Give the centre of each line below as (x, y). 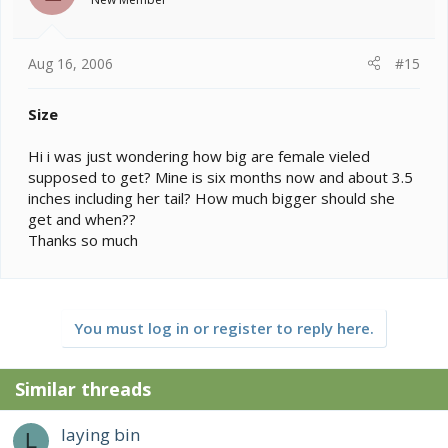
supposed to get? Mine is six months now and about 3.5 (220, 176)
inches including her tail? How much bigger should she (211, 197)
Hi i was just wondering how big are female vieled (199, 155)
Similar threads (83, 388)
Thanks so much (83, 239)
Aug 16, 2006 (70, 63)
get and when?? (82, 218)
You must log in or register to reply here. (224, 327)
